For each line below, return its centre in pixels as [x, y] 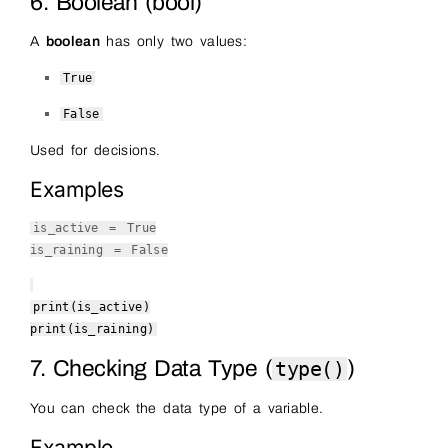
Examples [77, 190]
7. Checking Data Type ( [151, 368]
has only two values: [173, 42]
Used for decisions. [95, 151]
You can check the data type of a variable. [177, 408]
